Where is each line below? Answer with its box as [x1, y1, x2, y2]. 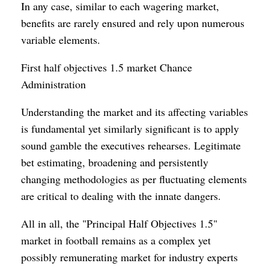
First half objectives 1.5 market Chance [21, 59, 192, 74]
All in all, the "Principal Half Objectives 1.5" [21, 216, 217, 231]
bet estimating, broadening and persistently [21, 154, 208, 169]
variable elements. [21, 32, 100, 47]
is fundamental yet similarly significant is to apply [21, 121, 239, 136]
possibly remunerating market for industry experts [21, 249, 238, 264]
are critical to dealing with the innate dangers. [21, 188, 221, 203]
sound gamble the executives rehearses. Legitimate [21, 138, 241, 153]
